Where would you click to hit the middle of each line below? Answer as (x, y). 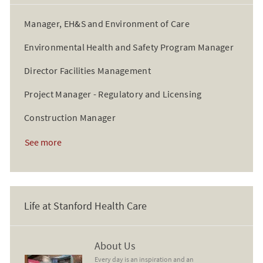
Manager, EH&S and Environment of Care (107, 23)
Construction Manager (70, 117)
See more (43, 142)
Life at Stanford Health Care (85, 206)
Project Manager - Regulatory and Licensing (113, 94)
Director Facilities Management (87, 70)
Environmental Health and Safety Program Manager (129, 47)
